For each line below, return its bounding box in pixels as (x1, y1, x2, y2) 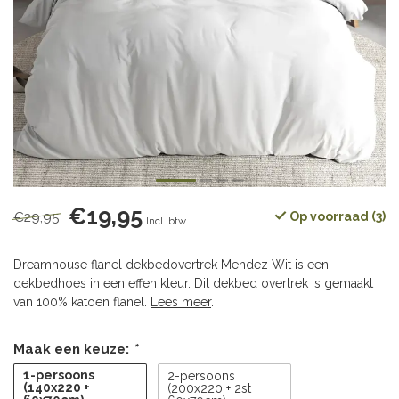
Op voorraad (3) (287, 209, 386, 224)
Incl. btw (146, 215, 186, 227)
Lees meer (151, 295, 211, 309)
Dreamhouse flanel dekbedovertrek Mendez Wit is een (13, 257, 329, 272)
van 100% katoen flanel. (13, 295, 151, 309)
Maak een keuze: (13, 341, 133, 357)
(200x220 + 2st (167, 380, 251, 395)
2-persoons (167, 368, 235, 383)
